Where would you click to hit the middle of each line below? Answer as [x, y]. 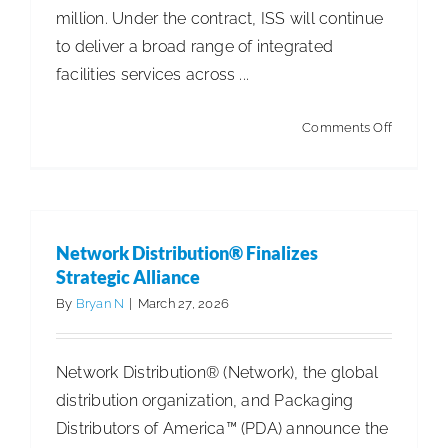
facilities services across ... [153, 74]
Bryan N [100, 303]
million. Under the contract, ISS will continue [220, 18]
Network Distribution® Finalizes [187, 252]
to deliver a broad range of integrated [195, 46]
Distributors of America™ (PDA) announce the [222, 428]
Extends [415, 182]
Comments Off [347, 127]
